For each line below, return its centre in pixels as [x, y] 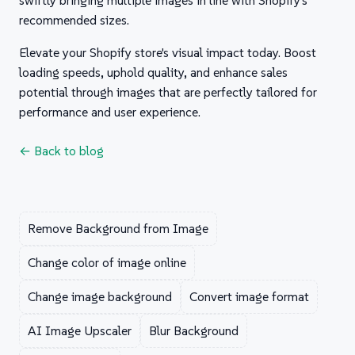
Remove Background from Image [118, 229]
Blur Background [194, 331]
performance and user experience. [110, 112]
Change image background [100, 297]
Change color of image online [107, 263]
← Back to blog [61, 151]
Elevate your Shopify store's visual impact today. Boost [168, 53]
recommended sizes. [74, 20]
